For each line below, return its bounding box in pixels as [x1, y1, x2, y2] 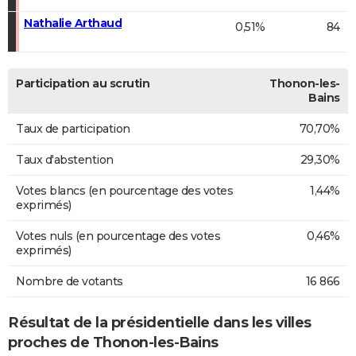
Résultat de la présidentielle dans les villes [8, 313, 311, 331]
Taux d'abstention [16, 152, 114, 167]
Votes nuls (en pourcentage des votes [16, 228, 220, 243]
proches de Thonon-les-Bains [8, 333, 219, 351]
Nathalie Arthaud [24, 15, 122, 30]
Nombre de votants [16, 273, 123, 288]
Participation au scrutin [16, 75, 149, 91]
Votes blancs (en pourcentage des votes [16, 183, 233, 198]
